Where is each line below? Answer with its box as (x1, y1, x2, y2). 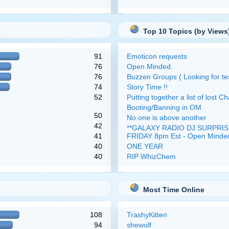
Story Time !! (126, 83, 168, 91)
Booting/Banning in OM (126, 103, 201, 111)
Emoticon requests (126, 52, 187, 60)
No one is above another (126, 113, 207, 122)
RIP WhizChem (126, 152, 176, 161)
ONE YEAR (126, 142, 163, 150)
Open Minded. (126, 62, 173, 71)
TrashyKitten (126, 211, 167, 219)
